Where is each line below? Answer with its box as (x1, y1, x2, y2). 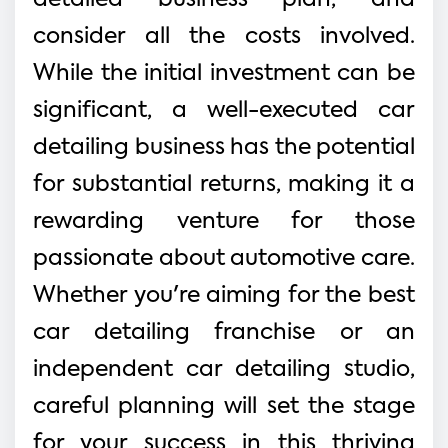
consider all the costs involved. (33, 25, 415, 48)
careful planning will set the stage (33, 395, 415, 418)
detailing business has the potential (33, 136, 415, 159)
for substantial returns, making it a (33, 173, 415, 196)
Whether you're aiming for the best (33, 284, 415, 307)
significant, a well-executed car (33, 99, 415, 122)
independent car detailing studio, (33, 358, 415, 381)
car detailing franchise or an (33, 321, 415, 344)
